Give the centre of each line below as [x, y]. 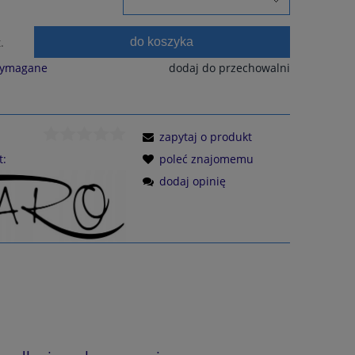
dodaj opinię [193, 181]
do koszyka [162, 42]
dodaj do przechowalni [229, 67]
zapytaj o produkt [206, 136]
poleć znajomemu [207, 158]
